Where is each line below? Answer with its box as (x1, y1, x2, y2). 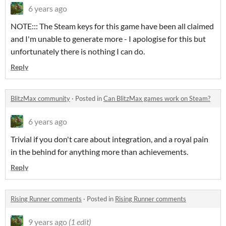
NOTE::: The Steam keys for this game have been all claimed (11, 21, 214, 31)
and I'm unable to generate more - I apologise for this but (11, 34, 206, 44)
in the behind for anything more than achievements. (11, 147, 188, 157)
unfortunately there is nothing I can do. (11, 46, 145, 56)
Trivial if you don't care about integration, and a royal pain (11, 134, 208, 144)
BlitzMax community (11, 94, 70, 103)
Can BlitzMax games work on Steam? (103, 94, 210, 103)
